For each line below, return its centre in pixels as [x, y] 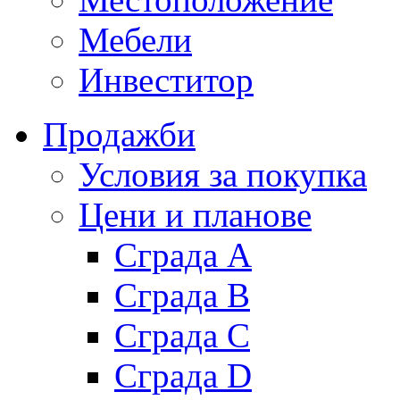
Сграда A [183, 254]
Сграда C [182, 335]
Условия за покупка [223, 174]
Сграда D [183, 375]
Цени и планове [195, 214]
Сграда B [182, 295]
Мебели [135, 39]
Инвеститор [166, 79]
